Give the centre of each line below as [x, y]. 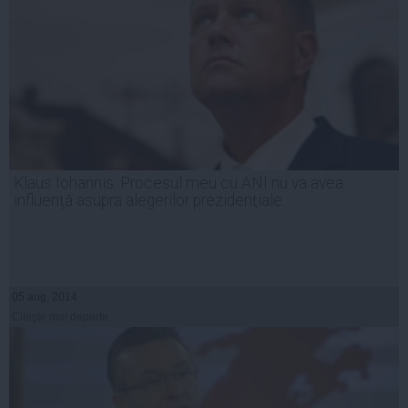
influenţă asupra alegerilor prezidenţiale [148, 200]
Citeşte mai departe [60, 316]
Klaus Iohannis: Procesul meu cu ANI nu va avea [178, 183]
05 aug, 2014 [45, 296]
